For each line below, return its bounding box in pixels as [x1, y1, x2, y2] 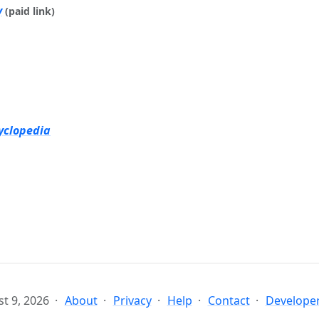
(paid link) [5, 4, 55, 18]
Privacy [113, 293, 152, 308]
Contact [207, 293, 250, 308]
